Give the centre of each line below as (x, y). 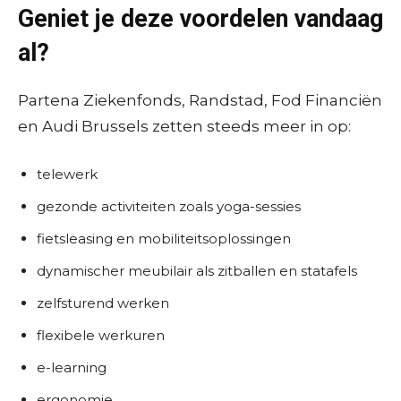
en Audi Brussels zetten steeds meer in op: (184, 126)
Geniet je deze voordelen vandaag (200, 18)
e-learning (72, 367)
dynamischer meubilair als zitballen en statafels (197, 270)
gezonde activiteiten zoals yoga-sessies (169, 206)
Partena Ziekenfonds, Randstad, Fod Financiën (200, 100)
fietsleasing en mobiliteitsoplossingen (164, 238)
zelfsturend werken (103, 303)
